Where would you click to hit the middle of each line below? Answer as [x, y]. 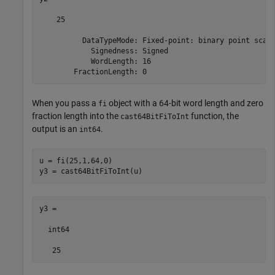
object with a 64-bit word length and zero [185, 103]
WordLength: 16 [95, 61]
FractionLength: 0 [93, 72]
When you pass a [65, 103]
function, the [214, 116]
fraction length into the [76, 116]
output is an [56, 129]
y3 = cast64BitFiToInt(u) [91, 171]
